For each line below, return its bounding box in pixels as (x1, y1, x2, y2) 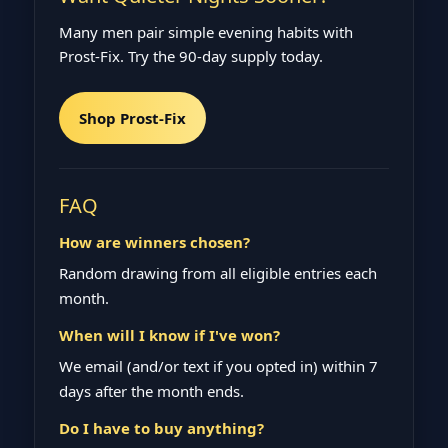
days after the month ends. (59, 380, 244, 401)
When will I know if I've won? (59, 324, 280, 345)
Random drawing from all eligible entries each (59, 262, 377, 283)
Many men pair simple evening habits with (59, 21, 353, 42)
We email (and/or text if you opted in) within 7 (59, 355, 378, 376)
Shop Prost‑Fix (79, 107, 186, 128)
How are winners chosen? (59, 231, 250, 252)
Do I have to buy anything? (59, 417, 264, 438)
